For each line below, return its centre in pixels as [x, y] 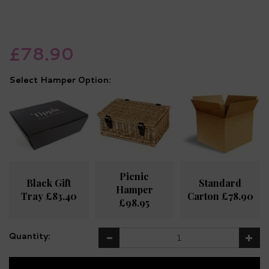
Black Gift [49, 183]
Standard [220, 183]
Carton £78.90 [220, 196]
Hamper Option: [76, 80]
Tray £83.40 [49, 196]
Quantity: [30, 236]
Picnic [134, 177]
